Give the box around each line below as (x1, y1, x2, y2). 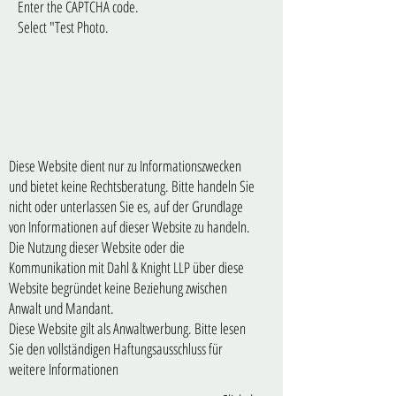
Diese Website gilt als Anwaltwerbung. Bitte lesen (9, 318, 246, 339)
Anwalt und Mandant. (9, 298, 114, 318)
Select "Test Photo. (18, 17, 109, 37)
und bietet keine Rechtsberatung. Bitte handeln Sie (9, 176, 255, 196)
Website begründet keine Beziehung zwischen (9, 278, 227, 298)
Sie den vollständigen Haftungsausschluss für (9, 339, 223, 359)
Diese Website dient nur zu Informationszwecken (9, 156, 241, 176)
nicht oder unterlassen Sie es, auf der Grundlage (9, 196, 243, 217)
